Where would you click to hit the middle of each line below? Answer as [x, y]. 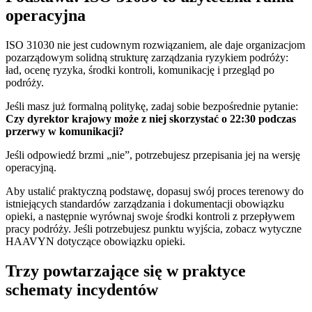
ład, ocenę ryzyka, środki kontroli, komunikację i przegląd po [140, 70]
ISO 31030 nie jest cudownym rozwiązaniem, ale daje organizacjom [155, 45]
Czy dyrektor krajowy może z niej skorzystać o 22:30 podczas [151, 119]
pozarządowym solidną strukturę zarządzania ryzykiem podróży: [147, 58]
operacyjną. [31, 168]
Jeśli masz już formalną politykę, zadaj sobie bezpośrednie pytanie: [152, 107]
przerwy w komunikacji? [65, 132]
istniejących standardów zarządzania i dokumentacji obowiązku [145, 204]
